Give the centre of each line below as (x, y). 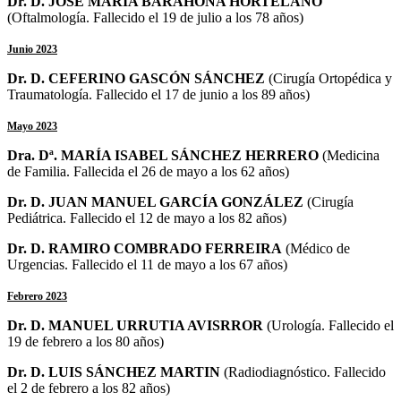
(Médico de (316, 248)
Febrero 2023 (37, 296)
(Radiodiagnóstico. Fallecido (305, 371)
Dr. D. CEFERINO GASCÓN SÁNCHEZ (136, 78)
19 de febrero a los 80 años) (85, 341)
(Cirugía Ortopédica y (328, 78)
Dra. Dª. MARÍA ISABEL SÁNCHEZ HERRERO (163, 155)
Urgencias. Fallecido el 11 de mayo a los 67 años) (147, 264)
